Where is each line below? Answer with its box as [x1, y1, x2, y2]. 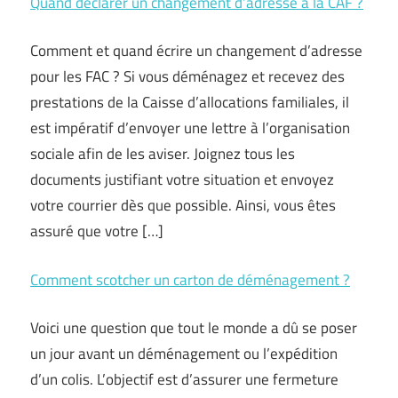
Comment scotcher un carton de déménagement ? [30, 267, 350, 291]
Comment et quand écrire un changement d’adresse [30, 39, 362, 62]
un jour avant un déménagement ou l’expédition [30, 342, 338, 365]
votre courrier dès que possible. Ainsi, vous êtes [30, 194, 336, 217]
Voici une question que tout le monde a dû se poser [30, 316, 357, 339]
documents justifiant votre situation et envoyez [30, 168, 334, 191]
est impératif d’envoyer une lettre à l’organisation [30, 116, 350, 139]
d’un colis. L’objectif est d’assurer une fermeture [30, 368, 338, 391]
